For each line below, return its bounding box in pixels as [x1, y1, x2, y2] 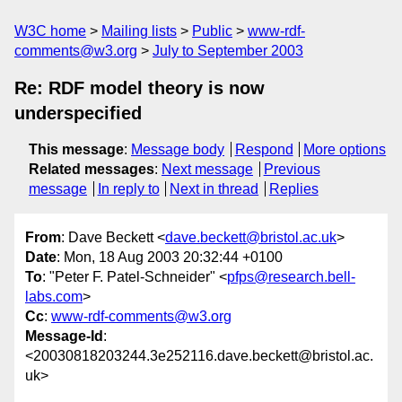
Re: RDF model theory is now [14, 78, 265, 98]
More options [303, 142, 387, 157]
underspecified [14, 103, 142, 123]
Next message [162, 162, 253, 177]
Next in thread [170, 181, 259, 197]
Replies [268, 181, 319, 197]
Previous [263, 162, 320, 177]
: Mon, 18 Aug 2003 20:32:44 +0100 [57, 249, 283, 266]
